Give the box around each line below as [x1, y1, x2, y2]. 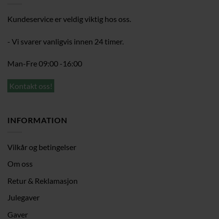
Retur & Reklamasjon [7, 175, 78, 185]
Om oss [7, 159, 33, 169]
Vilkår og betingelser [7, 142, 76, 152]
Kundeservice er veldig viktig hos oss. [7, 14, 131, 23]
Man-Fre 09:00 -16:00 [7, 59, 82, 68]
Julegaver [7, 193, 40, 202]
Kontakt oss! [9, 81, 52, 91]
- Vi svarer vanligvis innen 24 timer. [7, 36, 124, 46]
